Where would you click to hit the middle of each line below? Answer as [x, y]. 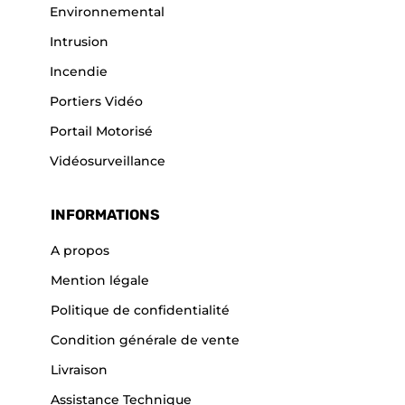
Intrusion [79, 41]
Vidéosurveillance [108, 160]
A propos [80, 250]
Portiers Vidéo [96, 101]
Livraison [79, 369]
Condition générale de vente [145, 339]
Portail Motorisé [101, 131]
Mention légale [100, 280]
